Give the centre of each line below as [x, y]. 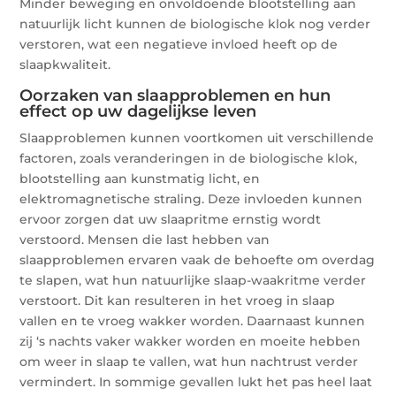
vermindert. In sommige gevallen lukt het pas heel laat [196, 381]
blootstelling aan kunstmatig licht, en [140, 178]
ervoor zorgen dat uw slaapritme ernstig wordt [171, 219]
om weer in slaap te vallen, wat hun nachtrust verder [189, 361]
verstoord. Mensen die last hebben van [145, 239]
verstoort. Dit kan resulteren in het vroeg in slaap [178, 300]
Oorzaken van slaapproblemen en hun [175, 95]
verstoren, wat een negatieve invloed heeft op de [179, 44]
